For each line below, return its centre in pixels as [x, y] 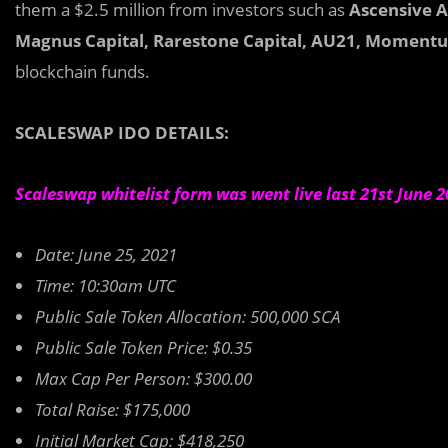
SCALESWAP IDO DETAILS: [122, 132]
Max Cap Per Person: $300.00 [143, 378]
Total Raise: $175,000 [112, 409]
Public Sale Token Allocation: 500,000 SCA [187, 316]
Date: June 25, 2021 [106, 254]
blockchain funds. [82, 71]
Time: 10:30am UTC [105, 285]
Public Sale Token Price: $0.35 [143, 347]
